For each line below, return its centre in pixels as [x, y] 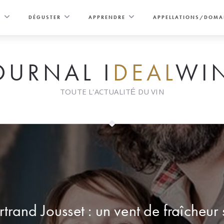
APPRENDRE [107, 17]
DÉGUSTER [45, 17]
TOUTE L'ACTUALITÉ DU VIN [112, 91]
